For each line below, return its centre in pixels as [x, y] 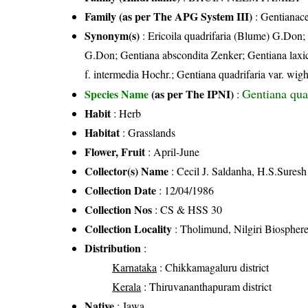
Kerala [127, 286]
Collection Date [121, 190]
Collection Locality [129, 228]
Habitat [102, 132]
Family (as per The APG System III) [169, 16]
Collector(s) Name [127, 170]
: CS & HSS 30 [187, 209]
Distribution [113, 247]
